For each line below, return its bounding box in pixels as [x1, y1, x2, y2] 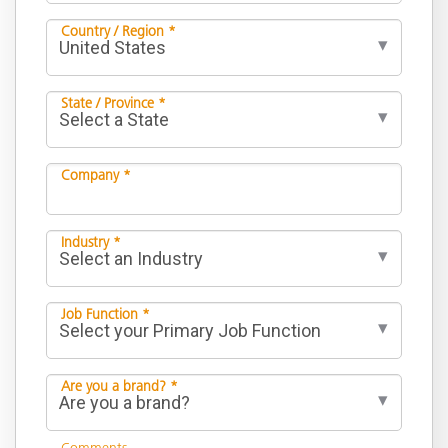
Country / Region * [61, 21, 176, 40]
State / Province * [61, 93, 166, 112]
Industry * [61, 232, 121, 251]
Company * [61, 165, 131, 184]
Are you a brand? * [61, 376, 178, 395]
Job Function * [61, 304, 150, 323]
